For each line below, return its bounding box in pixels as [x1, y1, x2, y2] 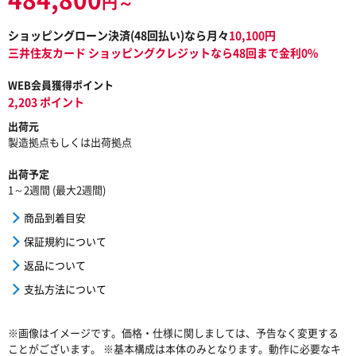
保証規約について [24, 233, 106, 249]
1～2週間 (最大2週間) [8, 181, 106, 197]
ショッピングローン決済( [8, 26, 134, 43]
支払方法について [24, 281, 106, 296]
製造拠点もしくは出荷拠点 [8, 133, 132, 149]
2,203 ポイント [8, 93, 84, 110]
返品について [24, 257, 86, 273]
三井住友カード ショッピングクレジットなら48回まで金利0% [8, 44, 318, 60]
